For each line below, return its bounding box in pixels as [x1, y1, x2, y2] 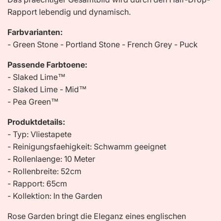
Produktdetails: [7, 116, 65, 127]
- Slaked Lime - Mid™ [7, 84, 87, 94]
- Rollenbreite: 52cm [7, 166, 81, 176]
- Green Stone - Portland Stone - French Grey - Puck [7, 39, 198, 49]
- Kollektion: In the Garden [7, 190, 102, 201]
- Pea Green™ [7, 96, 59, 107]
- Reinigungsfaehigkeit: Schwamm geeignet [7, 141, 166, 151]
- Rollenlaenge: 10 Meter [7, 153, 95, 164]
